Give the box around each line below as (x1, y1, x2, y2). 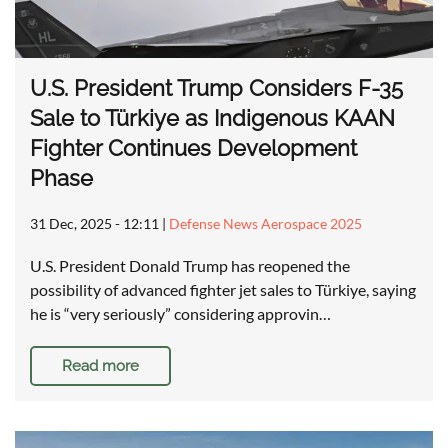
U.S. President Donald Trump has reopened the (30, 256, 350, 276)
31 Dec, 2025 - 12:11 (30, 215, 159, 233)
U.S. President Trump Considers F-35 (30, 75, 403, 102)
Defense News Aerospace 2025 (169, 215, 362, 233)
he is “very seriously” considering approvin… (30, 304, 331, 324)
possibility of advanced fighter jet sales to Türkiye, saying (30, 280, 416, 300)
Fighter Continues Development (30, 135, 357, 162)
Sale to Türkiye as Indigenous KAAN (30, 105, 395, 132)
